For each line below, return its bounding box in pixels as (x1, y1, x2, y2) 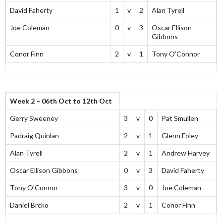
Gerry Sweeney (10, 114, 58, 123)
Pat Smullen (162, 114, 198, 123)
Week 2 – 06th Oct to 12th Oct (10, 97, 112, 106)
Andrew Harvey (162, 149, 210, 158)
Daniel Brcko (10, 201, 49, 210)
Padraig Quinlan (10, 131, 59, 140)
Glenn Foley (162, 131, 198, 140)
